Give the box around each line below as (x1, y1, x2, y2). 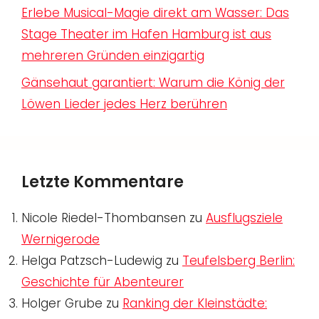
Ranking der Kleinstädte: (122, 295, 267, 313)
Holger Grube (21, 295, 103, 313)
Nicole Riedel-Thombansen (21, 209, 186, 227)
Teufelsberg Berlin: (182, 252, 295, 270)
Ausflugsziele (206, 209, 283, 227)
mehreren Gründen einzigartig (21, 46, 204, 64)
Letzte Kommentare (21, 171, 184, 194)
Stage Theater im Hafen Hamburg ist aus (21, 25, 271, 43)
